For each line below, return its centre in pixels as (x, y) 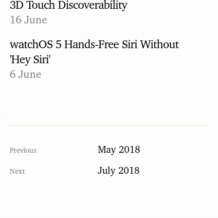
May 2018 (119, 149)
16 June (28, 19)
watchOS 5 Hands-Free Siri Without (94, 44)
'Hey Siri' (30, 59)
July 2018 (119, 170)
